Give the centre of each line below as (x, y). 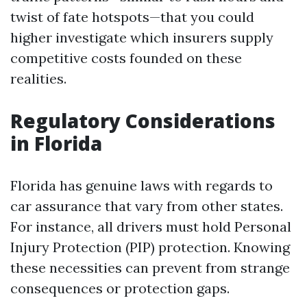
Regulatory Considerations (143, 121)
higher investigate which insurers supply (142, 37)
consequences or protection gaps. (120, 288)
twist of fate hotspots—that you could (132, 17)
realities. (38, 78)
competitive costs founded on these (126, 58)
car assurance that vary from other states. (147, 206)
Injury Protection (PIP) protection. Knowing (150, 247)
